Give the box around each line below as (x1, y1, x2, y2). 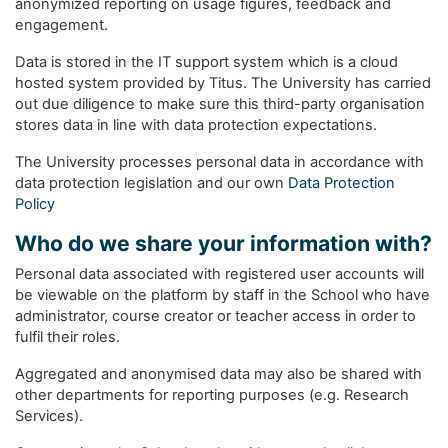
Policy (15, 195, 55, 213)
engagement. (15, 16, 108, 34)
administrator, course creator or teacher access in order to (15, 307, 416, 325)
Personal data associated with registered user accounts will (15, 265, 424, 283)
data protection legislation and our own (15, 174, 288, 192)
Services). (15, 407, 83, 425)
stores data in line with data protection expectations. (15, 116, 377, 134)
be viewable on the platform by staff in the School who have (15, 286, 430, 304)
